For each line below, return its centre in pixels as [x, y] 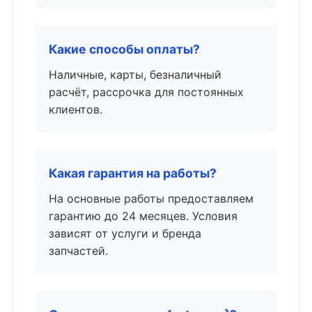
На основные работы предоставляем [151, 198]
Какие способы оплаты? [124, 49]
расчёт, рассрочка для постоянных [146, 92]
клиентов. [76, 109]
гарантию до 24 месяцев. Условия [143, 216]
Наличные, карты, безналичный [135, 75]
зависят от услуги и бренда [125, 233]
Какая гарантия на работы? [133, 173]
